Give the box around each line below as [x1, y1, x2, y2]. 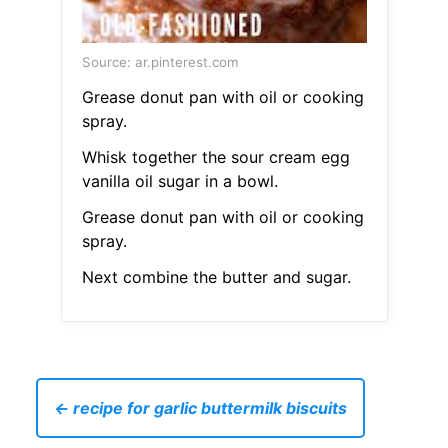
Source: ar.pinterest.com [81, 54, 239, 71]
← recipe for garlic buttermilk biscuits [54, 398, 347, 419]
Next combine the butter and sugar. [81, 267, 351, 288]
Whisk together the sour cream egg [81, 147, 350, 168]
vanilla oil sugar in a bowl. [81, 171, 278, 192]
